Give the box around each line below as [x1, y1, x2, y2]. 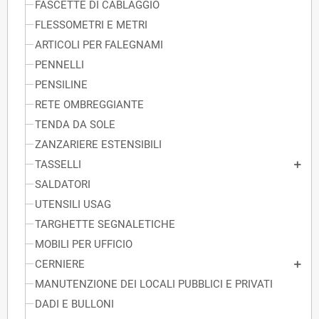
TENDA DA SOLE [35, 118, 115, 132]
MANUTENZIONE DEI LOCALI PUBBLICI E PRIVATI [35, 278, 273, 291]
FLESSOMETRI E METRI [35, 19, 147, 32]
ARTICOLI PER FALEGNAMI [35, 38, 163, 52]
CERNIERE [35, 258, 85, 271]
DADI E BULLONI [35, 298, 114, 311]
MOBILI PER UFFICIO [35, 238, 132, 251]
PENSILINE [35, 78, 88, 92]
